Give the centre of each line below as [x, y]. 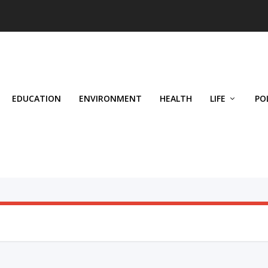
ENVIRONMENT [110, 98]
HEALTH [176, 98]
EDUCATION [36, 98]
